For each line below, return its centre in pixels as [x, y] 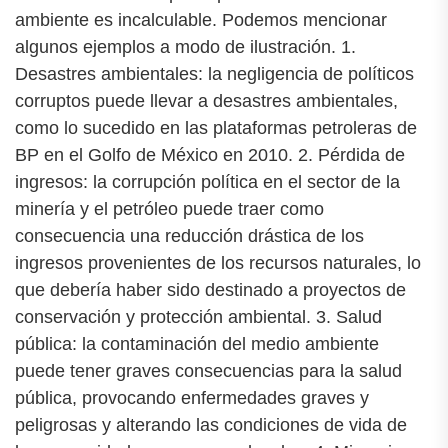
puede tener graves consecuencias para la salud [208, 370]
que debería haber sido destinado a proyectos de [210, 289]
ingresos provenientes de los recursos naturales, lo [218, 262]
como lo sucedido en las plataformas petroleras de [216, 127]
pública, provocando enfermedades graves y [192, 397]
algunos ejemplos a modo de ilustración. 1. [185, 46]
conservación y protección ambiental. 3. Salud [198, 316]
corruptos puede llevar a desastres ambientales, [206, 100]
